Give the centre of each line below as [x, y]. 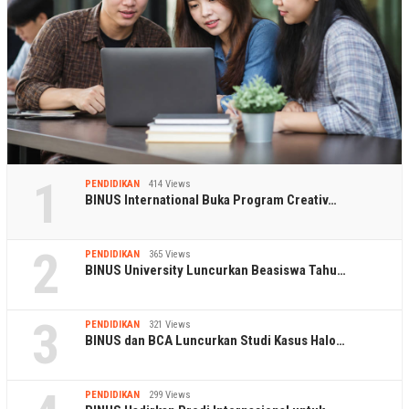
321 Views [170, 325]
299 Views [170, 395]
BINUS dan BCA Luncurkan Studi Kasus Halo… [215, 341]
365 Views [170, 255]
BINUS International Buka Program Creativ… [211, 200]
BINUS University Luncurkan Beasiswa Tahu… [215, 271]
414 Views [170, 184]
